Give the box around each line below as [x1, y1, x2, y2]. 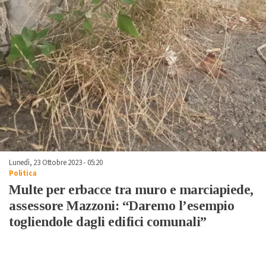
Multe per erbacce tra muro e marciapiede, [9, 182, 254, 197]
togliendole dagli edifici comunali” [9, 214, 207, 229]
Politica [9, 167, 37, 179]
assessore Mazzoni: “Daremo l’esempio [9, 198, 234, 213]
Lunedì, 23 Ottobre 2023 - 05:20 [9, 157, 103, 168]
